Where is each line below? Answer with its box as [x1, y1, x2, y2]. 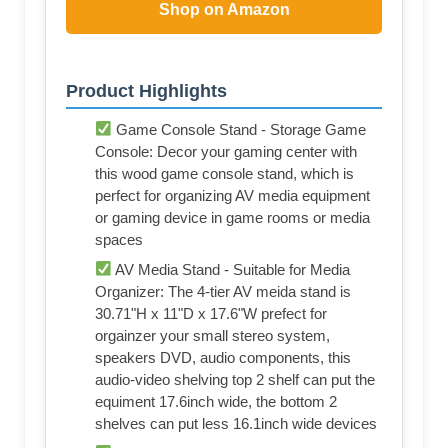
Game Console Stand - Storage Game [112, 120, 367, 138]
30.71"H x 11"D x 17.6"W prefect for [95, 304, 327, 322]
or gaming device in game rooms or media [95, 208, 370, 226]
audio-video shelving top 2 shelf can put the [95, 370, 375, 388]
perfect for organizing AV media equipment [95, 186, 370, 204]
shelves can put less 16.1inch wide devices [95, 414, 377, 432]
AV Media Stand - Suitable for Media [112, 260, 351, 278]
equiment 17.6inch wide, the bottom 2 [95, 392, 337, 410]
